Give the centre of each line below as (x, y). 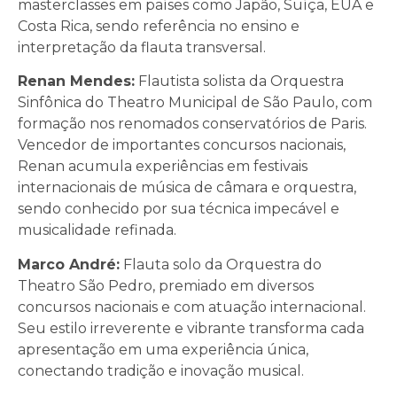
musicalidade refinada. (97, 230)
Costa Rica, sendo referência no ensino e (159, 26)
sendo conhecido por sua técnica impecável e (179, 209)
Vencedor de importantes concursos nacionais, (182, 145)
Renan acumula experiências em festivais (163, 167)
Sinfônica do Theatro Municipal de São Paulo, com (195, 103)
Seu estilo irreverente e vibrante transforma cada (191, 328)
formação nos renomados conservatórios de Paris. (192, 124)
